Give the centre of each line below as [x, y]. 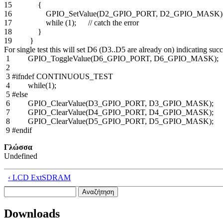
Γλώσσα [18, 147]
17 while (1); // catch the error [71, 22]
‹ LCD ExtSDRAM [39, 177]
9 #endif [18, 130]
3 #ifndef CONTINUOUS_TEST [58, 76]
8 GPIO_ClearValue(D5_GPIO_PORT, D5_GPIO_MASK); [109, 121]
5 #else [16, 94]
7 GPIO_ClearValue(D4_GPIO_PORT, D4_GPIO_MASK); [109, 112]
